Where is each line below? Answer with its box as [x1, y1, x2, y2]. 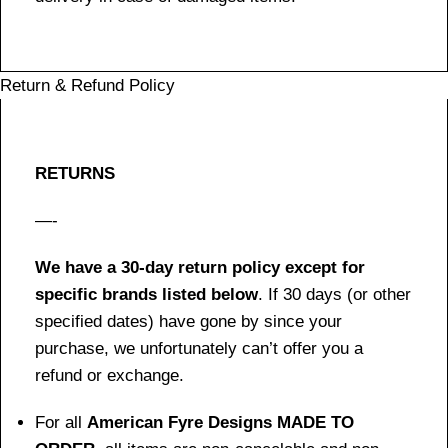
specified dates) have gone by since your [35, 311, 342, 331]
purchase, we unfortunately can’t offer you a [35, 338, 363, 358]
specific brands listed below [35, 284, 258, 304]
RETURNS [35, 163, 115, 183]
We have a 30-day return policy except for [35, 257, 365, 277]
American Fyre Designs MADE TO [87, 412, 354, 432]
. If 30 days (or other [258, 284, 411, 304]
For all [35, 412, 87, 432]
